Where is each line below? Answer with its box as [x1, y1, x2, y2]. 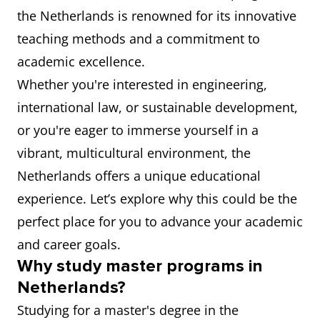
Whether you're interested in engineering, [17, 76, 267, 93]
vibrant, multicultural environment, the [17, 144, 251, 161]
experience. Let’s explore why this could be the [17, 190, 297, 207]
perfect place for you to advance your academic [17, 213, 303, 230]
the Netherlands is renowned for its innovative [17, 7, 296, 24]
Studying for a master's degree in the [17, 301, 239, 319]
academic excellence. [17, 53, 145, 70]
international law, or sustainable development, [17, 99, 298, 116]
